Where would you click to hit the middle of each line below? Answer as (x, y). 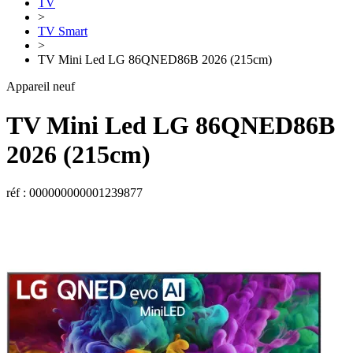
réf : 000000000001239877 (74, 193)
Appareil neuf (41, 87)
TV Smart (63, 32)
